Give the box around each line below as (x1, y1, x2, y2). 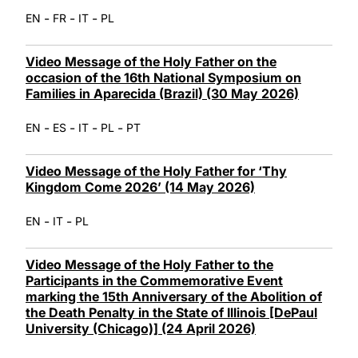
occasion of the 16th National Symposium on (26, 69, 301, 86)
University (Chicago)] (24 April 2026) (26, 320, 256, 336)
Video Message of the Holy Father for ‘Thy (26, 162, 287, 179)
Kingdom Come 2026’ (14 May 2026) (26, 178, 255, 195)
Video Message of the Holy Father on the (26, 53, 276, 70)
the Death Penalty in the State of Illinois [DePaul (26, 304, 317, 320)
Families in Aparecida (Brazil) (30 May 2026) (26, 85, 299, 101)
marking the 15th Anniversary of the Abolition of (26, 288, 322, 304)
